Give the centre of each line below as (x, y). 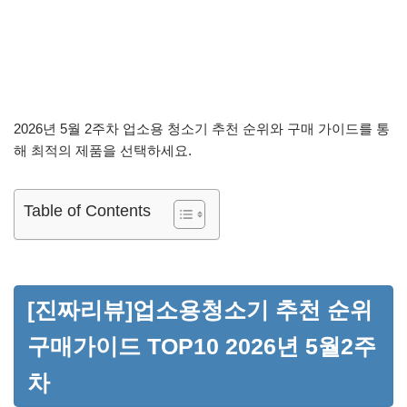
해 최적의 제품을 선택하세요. (103, 150)
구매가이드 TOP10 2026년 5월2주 (202, 346)
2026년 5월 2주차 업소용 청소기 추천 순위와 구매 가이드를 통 (202, 129)
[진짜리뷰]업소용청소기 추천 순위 (200, 310)
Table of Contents (87, 211)
